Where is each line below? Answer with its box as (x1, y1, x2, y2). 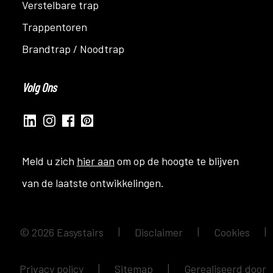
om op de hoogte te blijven (114, 154, 239, 168)
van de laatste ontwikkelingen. (21, 175, 164, 190)
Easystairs (54, 225, 104, 239)
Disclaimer (134, 225, 185, 239)
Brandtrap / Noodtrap (21, 41, 124, 55)
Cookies (213, 225, 252, 239)
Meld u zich (21, 154, 77, 168)
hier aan (76, 154, 115, 168)
